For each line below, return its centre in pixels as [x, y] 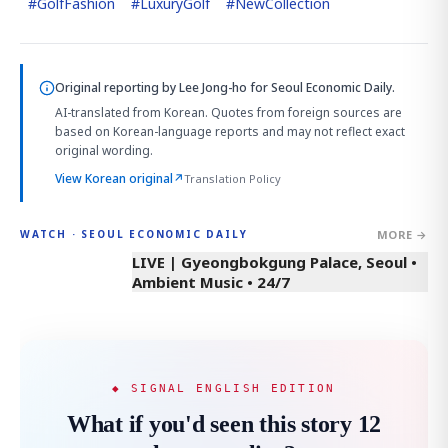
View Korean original [114, 178]
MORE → [402, 234]
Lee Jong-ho [213, 87]
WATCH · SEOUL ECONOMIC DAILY [134, 234]
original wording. [104, 150]
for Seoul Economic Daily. [321, 87]
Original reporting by [117, 87]
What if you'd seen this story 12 [224, 423]
